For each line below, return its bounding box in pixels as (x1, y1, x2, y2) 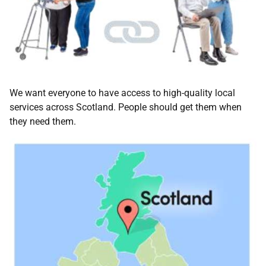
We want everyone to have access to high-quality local (9, 87, 235, 99)
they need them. (9, 116, 76, 128)
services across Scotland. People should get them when (9, 102, 242, 113)
